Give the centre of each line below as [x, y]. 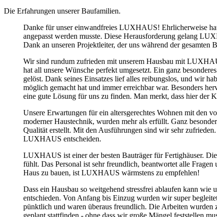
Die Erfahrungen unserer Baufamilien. [62, 11]
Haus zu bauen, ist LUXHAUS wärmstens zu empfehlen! [111, 172]
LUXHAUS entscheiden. [62, 139]
